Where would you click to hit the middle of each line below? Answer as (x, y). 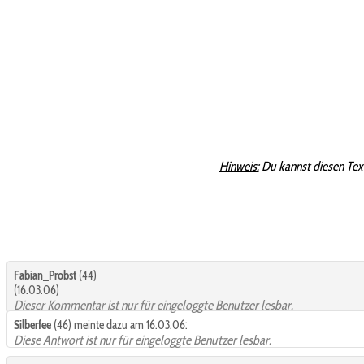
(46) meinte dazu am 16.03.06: (119, 325)
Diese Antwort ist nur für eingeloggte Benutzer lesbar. (143, 340)
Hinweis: (239, 167)
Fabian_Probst (45, 275)
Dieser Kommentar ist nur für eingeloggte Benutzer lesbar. (154, 305)
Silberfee (32, 325)
